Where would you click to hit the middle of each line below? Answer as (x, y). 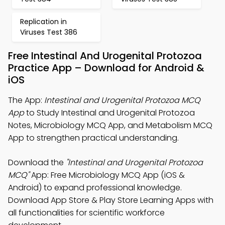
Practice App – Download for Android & (106, 68)
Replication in (43, 22)
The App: (26, 100)
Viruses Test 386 (49, 32)
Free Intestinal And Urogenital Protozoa (105, 56)
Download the (37, 162)
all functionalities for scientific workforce (86, 213)
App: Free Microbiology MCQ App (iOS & (107, 175)
